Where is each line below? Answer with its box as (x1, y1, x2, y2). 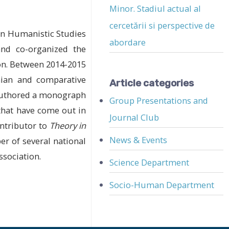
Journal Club (109, 111, 159, 123)
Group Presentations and (109, 94, 209, 106)
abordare (109, 36, 146, 49)
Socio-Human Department (109, 179, 215, 191)
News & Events (109, 133, 168, 146)
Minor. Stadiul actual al (109, 3, 201, 15)
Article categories (109, 77, 194, 89)
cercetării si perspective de (109, 19, 215, 32)
